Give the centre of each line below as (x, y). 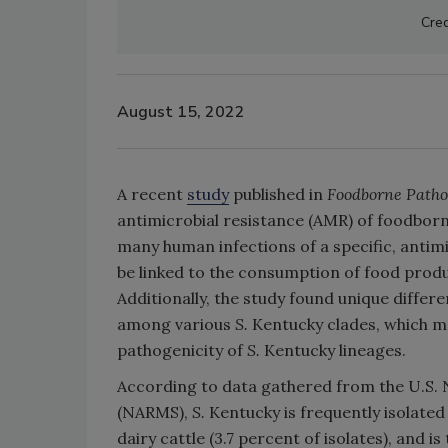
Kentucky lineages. (335, 350)
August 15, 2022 (181, 111)
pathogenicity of (182, 350)
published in (278, 194)
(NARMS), (154, 412)
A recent (152, 194)
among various (176, 324)
